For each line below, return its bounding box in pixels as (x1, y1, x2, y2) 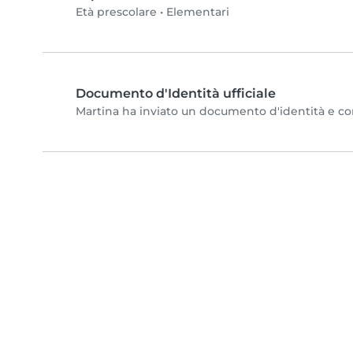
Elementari (166, 5, 229, 20)
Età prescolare (76, 5, 157, 20)
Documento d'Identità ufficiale (76, 86, 276, 102)
